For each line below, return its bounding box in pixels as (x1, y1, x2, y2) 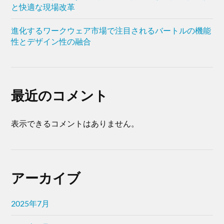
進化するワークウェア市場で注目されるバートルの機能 (11, 25, 211, 35)
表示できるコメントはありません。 (11, 118, 139, 128)
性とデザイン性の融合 (11, 36, 91, 46)
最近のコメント (11, 87, 108, 104)
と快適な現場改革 (11, 2, 75, 12)
